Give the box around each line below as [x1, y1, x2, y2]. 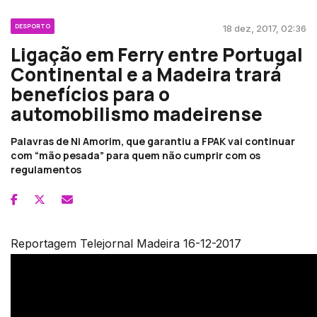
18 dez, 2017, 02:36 [223, 23, 306, 35]
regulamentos [11, 163, 81, 177]
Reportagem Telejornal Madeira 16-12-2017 [11, 236, 241, 251]
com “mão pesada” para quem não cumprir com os [11, 149, 260, 163]
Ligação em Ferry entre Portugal [11, 42, 303, 68]
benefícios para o [11, 81, 170, 108]
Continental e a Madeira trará [11, 62, 282, 88]
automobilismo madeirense [11, 101, 263, 127]
